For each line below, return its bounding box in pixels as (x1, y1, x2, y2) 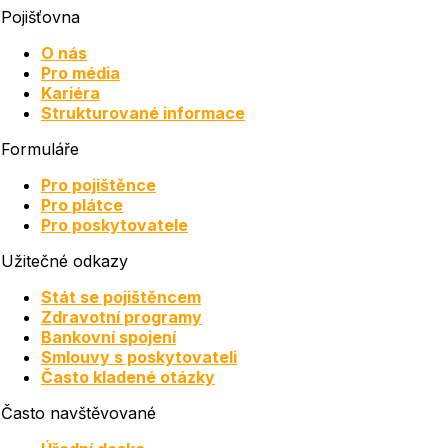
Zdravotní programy (41, 306, 202, 327)
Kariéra (41, 82, 100, 103)
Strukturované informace (41, 102, 245, 123)
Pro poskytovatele (41, 214, 188, 235)
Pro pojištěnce (41, 174, 156, 195)
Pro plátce (41, 194, 123, 215)
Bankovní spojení (41, 326, 176, 347)
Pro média (41, 62, 120, 83)
